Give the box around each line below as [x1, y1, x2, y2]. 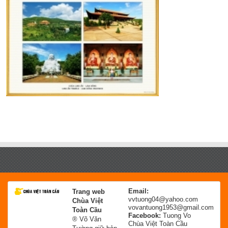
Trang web [72, 187, 105, 195]
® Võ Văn [72, 215, 101, 223]
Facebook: [128, 211, 163, 219]
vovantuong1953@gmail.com [128, 203, 214, 211]
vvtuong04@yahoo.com [128, 195, 198, 203]
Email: [128, 187, 149, 195]
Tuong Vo [163, 211, 191, 219]
